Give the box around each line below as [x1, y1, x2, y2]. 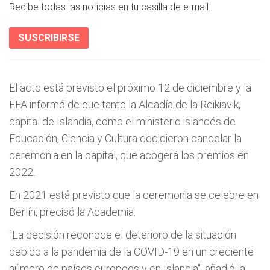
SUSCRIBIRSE [18, 32, 80, 43]
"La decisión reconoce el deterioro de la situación [9, 228, 236, 241]
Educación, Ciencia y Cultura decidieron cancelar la [9, 132, 242, 145]
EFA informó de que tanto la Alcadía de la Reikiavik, [9, 98, 240, 111]
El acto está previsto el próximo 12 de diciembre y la [9, 81, 251, 94]
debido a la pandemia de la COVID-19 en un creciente [9, 245, 254, 258]
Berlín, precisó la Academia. [9, 206, 136, 218]
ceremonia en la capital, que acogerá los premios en [9, 149, 249, 162]
